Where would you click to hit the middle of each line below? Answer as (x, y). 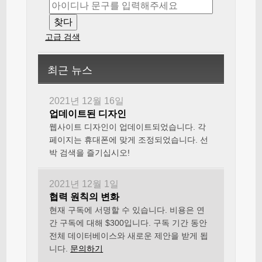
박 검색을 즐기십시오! (90, 153)
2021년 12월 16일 (87, 101)
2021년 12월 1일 (84, 184)
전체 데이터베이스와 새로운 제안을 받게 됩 (129, 236)
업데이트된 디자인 (88, 114)
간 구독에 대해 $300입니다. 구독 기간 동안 (128, 223)
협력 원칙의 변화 (85, 197)
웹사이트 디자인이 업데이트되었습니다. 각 (128, 127)
